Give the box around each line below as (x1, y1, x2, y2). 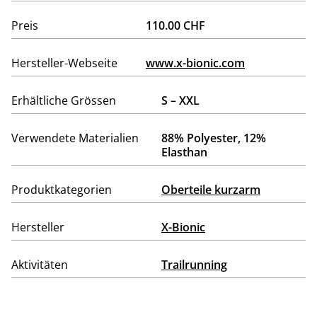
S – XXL (161, 93, 200, 108)
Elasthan (161, 144, 207, 160)
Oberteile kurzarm (161, 182, 260, 197)
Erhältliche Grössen (11, 93, 116, 108)
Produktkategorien (11, 182, 112, 197)
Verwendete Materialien (11, 130, 139, 146)
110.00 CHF (146, 18, 205, 33)
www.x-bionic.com (146, 55, 245, 71)
